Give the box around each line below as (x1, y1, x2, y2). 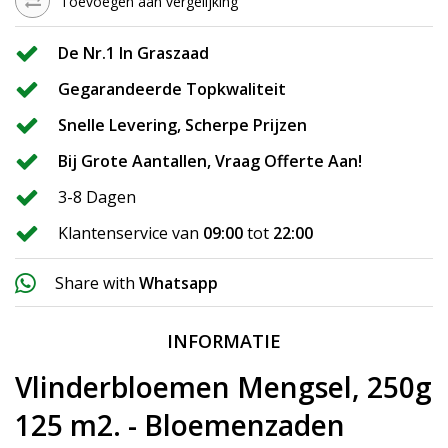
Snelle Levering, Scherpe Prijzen (58, 114, 307, 137)
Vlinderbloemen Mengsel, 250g (15, 368, 432, 407)
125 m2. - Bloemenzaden (15, 406, 345, 445)
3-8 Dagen (58, 186, 136, 209)
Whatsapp (139, 272, 218, 295)
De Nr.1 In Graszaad (58, 42, 209, 65)
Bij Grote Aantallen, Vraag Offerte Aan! (58, 150, 362, 173)
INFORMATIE (167, 329, 281, 354)
